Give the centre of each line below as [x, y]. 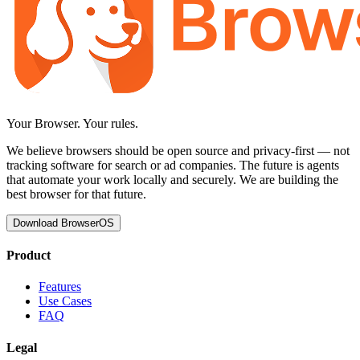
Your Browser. [45, 123]
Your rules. [110, 123]
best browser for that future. [76, 194]
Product [29, 256]
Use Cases [65, 301]
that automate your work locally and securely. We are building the [172, 179]
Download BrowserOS [63, 223]
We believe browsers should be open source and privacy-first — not [178, 150]
